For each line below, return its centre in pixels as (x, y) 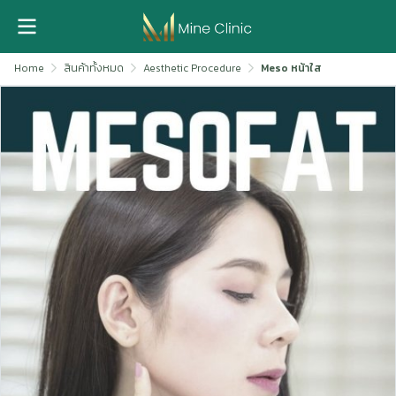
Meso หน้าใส (291, 68)
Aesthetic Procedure (192, 68)
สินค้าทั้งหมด (94, 68)
